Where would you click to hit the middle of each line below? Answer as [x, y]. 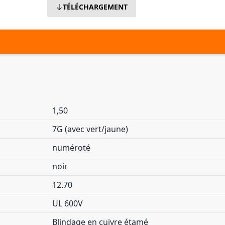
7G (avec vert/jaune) [90, 129]
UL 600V [68, 203]
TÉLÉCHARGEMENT [95, 7]
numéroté [71, 148]
